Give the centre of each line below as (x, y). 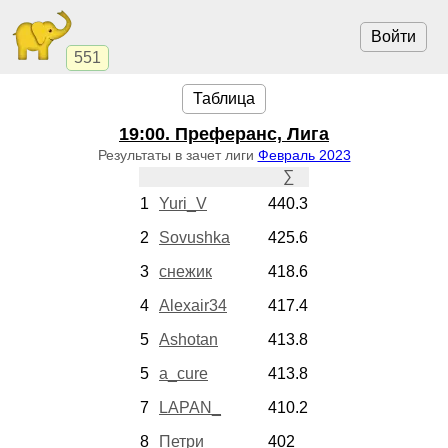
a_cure (183, 373)
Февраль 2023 (304, 154)
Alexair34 (193, 305)
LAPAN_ (190, 407)
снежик (185, 271)
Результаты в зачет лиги (177, 154)
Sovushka (194, 237)
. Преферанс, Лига (247, 133)
